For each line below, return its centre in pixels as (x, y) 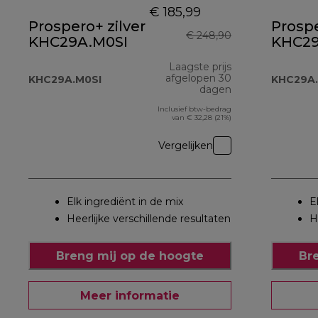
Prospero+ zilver (87, 27)
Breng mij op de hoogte (130, 256)
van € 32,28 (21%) (202, 118)
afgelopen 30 (198, 78)
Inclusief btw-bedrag (194, 109)
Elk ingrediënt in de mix (125, 202)
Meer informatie (130, 295)
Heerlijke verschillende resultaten (149, 219)
